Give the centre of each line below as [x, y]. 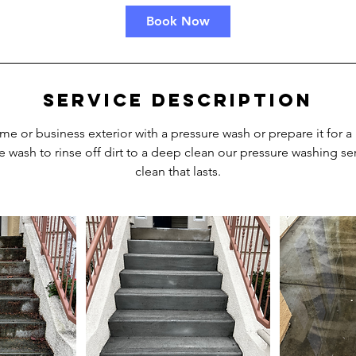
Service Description [178, 100]
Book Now [178, 21]
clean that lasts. [178, 171]
